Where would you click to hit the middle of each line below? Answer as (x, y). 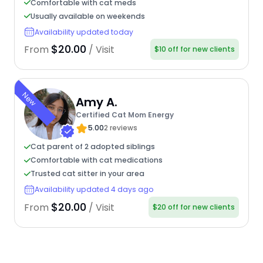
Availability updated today (84, 32)
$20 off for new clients (194, 207)
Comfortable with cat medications (96, 160)
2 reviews (120, 127)
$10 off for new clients (195, 49)
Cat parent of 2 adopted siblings (92, 147)
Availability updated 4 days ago (94, 190)
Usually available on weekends (87, 16)
